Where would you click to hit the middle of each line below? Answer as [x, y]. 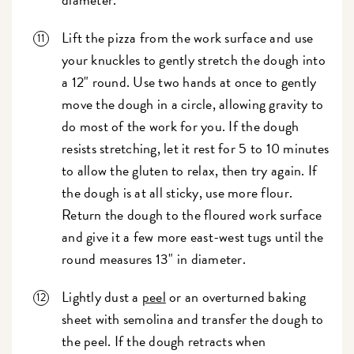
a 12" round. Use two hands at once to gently [189, 81]
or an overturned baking [236, 296]
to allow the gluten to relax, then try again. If [190, 170]
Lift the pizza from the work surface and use [188, 37]
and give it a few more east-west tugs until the [193, 236]
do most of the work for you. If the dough [181, 126]
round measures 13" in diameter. [159, 258]
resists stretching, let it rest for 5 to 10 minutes [196, 148]
